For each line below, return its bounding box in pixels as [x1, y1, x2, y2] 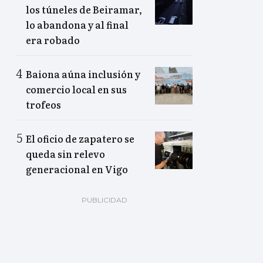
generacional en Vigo [26, 162, 128, 177]
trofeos [26, 97, 61, 112]
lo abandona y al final [26, 18, 129, 32]
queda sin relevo [26, 147, 105, 161]
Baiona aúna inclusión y [26, 67, 140, 82]
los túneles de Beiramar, [26, 2, 142, 17]
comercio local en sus [26, 82, 127, 97]
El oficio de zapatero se [26, 131, 134, 146]
